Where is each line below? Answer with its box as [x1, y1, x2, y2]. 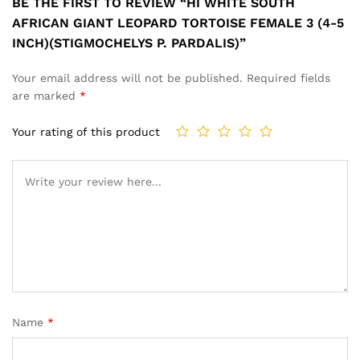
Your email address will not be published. [12, 71, 243, 84]
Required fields [247, 71, 330, 84]
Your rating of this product [12, 125, 160, 139]
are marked [12, 88, 80, 102]
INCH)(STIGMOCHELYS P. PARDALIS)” [12, 35, 246, 51]
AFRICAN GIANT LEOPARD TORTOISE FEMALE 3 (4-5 [12, 14, 344, 31]
